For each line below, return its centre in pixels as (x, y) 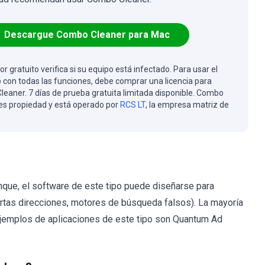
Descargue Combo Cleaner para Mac (87, 35)
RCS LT (133, 105)
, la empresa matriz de (187, 105)
